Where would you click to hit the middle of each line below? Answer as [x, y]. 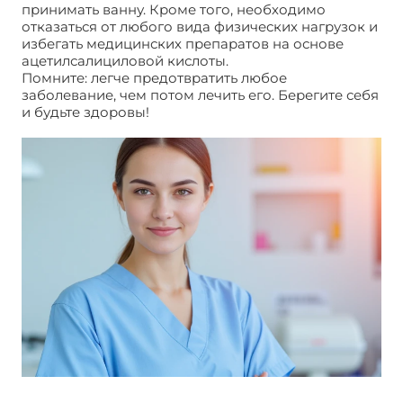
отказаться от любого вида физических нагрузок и [200, 26]
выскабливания [77, 129]
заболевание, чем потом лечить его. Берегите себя [200, 94]
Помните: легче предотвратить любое [154, 77]
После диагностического [241, 112]
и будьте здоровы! [87, 112]
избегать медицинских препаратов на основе [183, 43]
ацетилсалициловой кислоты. [125, 60]
